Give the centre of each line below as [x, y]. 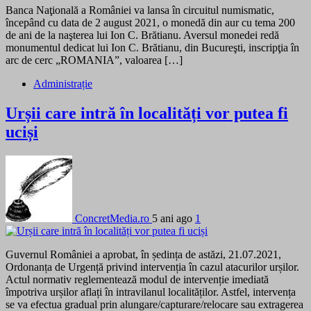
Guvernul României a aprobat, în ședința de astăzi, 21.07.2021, [143, 254]
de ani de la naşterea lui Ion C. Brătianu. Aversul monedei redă [142, 35]
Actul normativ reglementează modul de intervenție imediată [137, 279]
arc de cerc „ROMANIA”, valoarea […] [94, 60]
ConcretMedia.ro [112, 218]
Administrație [63, 84]
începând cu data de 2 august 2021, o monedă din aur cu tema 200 [150, 23]
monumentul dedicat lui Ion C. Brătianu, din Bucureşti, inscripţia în [152, 48]
